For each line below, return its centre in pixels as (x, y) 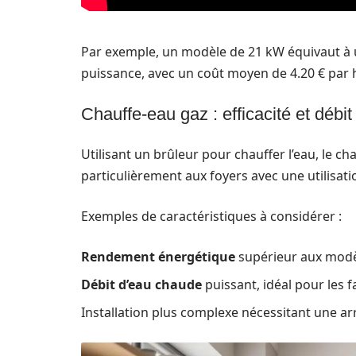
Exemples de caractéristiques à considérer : (211, 216)
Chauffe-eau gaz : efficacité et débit (217, 114)
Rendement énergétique (158, 257)
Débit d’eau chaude (141, 284)
